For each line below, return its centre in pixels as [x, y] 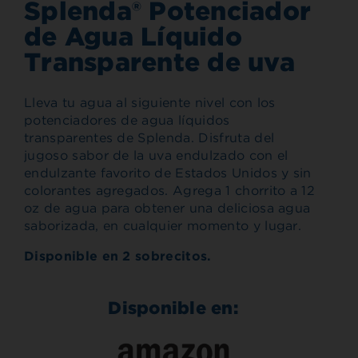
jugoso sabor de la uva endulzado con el [156, 155]
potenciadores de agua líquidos [127, 120]
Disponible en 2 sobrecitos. [118, 256]
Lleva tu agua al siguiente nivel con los [150, 102]
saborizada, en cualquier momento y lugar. [163, 225]
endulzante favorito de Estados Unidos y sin [168, 173]
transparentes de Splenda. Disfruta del [149, 137]
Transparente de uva [159, 62]
